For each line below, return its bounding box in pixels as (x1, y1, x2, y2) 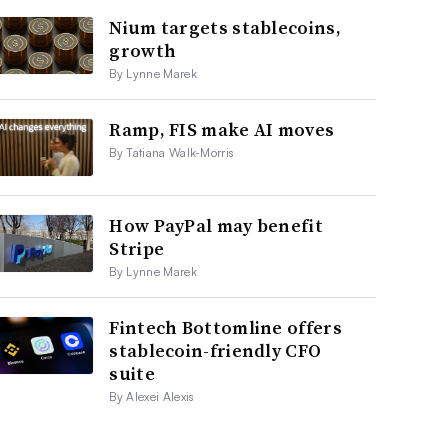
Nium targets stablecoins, (109, 14, 341, 40)
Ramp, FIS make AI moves (109, 116, 335, 142)
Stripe (109, 235, 165, 261)
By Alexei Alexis (109, 388, 195, 404)
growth (109, 37, 177, 63)
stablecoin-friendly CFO (109, 337, 322, 363)
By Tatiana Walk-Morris (109, 144, 235, 160)
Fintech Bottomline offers (109, 314, 342, 340)
